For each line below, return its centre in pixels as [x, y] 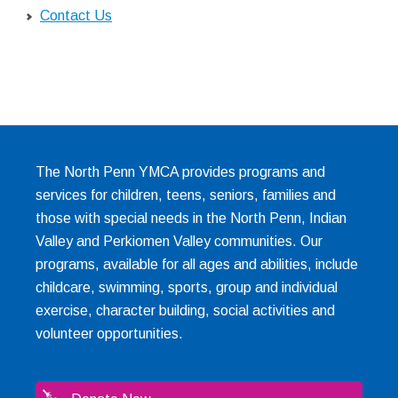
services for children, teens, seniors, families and [186, 195]
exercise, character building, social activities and [185, 311]
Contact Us [76, 16]
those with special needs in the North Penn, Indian [191, 219]
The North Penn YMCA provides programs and [180, 172]
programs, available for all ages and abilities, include [197, 265]
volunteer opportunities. [109, 334]
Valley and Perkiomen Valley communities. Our [179, 242]
